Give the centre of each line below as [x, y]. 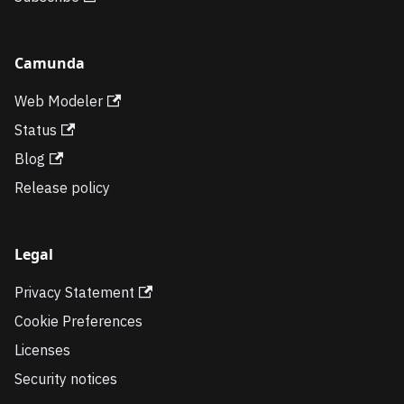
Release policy [62, 187]
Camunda [50, 63]
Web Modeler [59, 101]
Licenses [42, 349]
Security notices [66, 378]
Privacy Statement [74, 292]
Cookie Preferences [78, 321]
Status [36, 129]
